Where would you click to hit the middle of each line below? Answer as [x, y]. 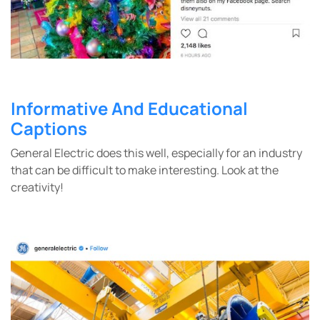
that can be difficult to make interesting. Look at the [145, 170]
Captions [49, 128]
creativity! [38, 187]
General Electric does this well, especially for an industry [156, 152]
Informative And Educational [129, 108]
